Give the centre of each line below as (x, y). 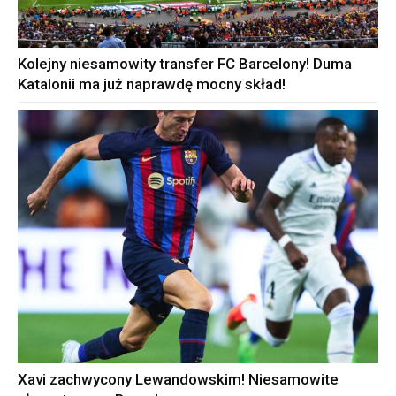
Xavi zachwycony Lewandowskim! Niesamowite (178, 379)
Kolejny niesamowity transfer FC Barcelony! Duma (185, 64)
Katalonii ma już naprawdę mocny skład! (152, 84)
